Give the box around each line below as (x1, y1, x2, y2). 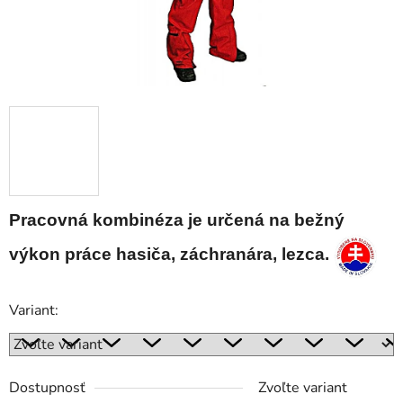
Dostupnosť (9, 377, 85, 398)
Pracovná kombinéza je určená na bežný (9, 210, 345, 230)
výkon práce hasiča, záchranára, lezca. (9, 245, 329, 264)
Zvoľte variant (258, 377, 347, 398)
